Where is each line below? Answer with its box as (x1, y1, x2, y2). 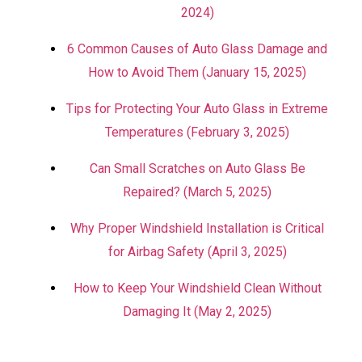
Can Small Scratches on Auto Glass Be (89, 161, 305, 176)
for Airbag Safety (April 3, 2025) (107, 244, 287, 259)
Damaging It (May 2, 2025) (123, 304, 271, 319)
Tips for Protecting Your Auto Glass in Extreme (66, 101, 328, 116)
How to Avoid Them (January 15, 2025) (88, 65, 306, 80)
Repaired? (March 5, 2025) (123, 184, 271, 200)
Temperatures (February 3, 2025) (105, 124, 289, 140)
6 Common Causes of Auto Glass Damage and (67, 41, 327, 57)
